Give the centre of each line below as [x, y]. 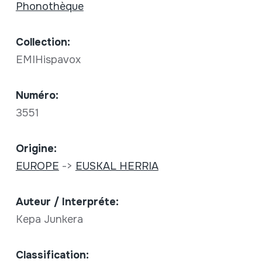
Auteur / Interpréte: [67, 202]
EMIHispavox [49, 60]
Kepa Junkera [51, 220]
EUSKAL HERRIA [117, 166]
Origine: [36, 149]
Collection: [43, 42]
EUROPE [37, 166]
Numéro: [37, 96]
